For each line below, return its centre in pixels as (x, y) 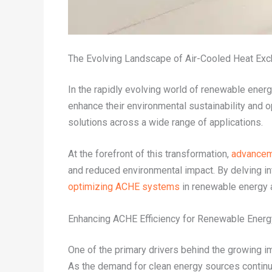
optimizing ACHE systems (124, 187)
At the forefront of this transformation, (150, 154)
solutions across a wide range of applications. (165, 122)
